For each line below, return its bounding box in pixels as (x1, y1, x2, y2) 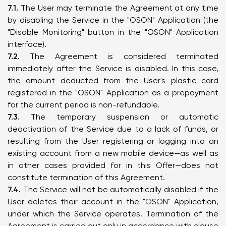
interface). (8, 39, 46, 49)
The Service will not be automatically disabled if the (21, 185, 218, 194)
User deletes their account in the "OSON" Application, (8, 197, 218, 206)
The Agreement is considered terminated (20, 51, 218, 61)
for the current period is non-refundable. (8, 100, 159, 109)
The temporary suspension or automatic (20, 112, 218, 122)
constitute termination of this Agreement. (8, 173, 165, 182)
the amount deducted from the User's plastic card (8, 76, 218, 85)
